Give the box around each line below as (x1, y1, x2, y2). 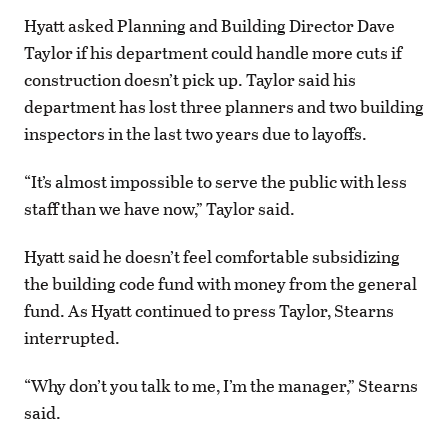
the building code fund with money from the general (24, 271, 417, 297)
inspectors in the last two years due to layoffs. (24, 120, 367, 146)
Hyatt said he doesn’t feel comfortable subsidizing (24, 244, 400, 270)
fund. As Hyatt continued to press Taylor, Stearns (24, 298, 394, 324)
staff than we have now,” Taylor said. (24, 195, 295, 221)
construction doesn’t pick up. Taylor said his (24, 66, 356, 92)
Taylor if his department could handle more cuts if (24, 39, 402, 65)
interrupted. (24, 325, 120, 351)
